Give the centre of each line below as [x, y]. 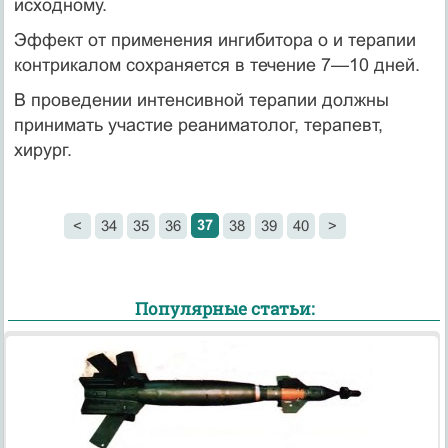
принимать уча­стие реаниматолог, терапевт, [198, 124]
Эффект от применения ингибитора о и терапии [214, 39]
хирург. [42, 149]
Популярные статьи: [224, 309]
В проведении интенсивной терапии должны [201, 99]
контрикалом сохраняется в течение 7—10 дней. [216, 64]
